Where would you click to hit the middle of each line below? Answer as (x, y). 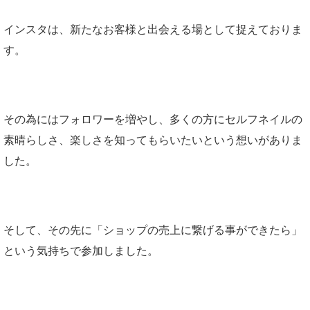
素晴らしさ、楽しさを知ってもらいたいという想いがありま (153, 140)
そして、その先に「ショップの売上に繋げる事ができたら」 (153, 230)
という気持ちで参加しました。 (81, 250)
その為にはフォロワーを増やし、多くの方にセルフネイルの (153, 119)
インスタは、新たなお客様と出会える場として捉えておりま (153, 29)
